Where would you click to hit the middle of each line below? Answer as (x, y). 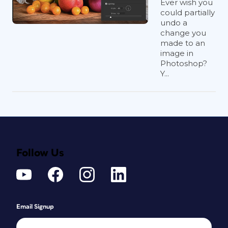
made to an (183, 43)
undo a (174, 23)
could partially (188, 12)
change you (183, 33)
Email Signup (35, 207)
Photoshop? (184, 63)
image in (177, 53)
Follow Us (40, 153)
